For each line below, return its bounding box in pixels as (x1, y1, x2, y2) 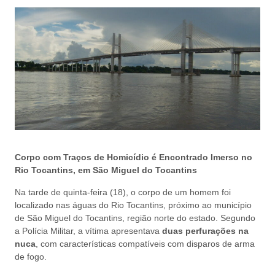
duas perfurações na (162, 225, 249, 236)
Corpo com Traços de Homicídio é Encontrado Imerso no (15, 152, 252, 163)
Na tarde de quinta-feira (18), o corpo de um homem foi (15, 187, 231, 197)
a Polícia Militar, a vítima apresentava (15, 225, 162, 236)
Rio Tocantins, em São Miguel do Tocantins (15, 165, 197, 176)
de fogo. (15, 251, 47, 261)
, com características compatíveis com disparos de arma (36, 238, 255, 249)
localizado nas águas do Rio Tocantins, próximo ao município (15, 199, 252, 210)
